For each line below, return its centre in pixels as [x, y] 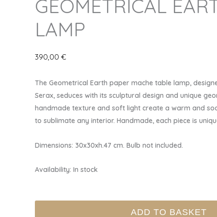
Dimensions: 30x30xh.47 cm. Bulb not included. [109, 145]
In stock [85, 170]
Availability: [53, 170]
